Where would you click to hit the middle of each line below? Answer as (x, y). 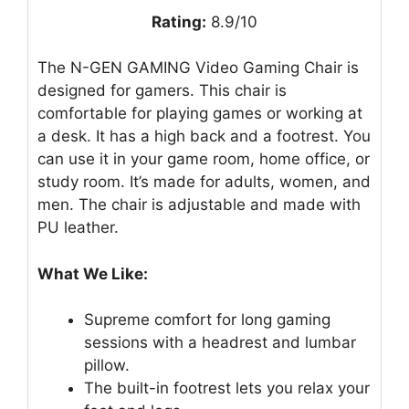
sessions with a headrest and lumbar (220, 343)
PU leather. (78, 228)
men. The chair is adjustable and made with (199, 205)
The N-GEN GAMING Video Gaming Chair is (198, 68)
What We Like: (93, 273)
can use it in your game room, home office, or (204, 159)
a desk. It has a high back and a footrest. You (204, 136)
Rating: (179, 21)
